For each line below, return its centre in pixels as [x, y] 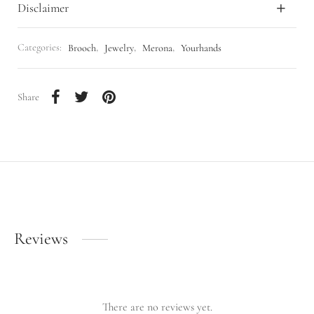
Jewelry [119, 48]
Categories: [41, 48]
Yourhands [201, 48]
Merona [157, 48]
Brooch [82, 48]
